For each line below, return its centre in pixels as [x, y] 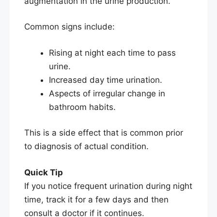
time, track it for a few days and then [96, 199]
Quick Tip [44, 172]
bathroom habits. [82, 107]
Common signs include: [70, 27]
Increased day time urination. [106, 80]
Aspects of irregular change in [107, 93]
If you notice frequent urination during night [108, 186]
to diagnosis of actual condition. [86, 147]
